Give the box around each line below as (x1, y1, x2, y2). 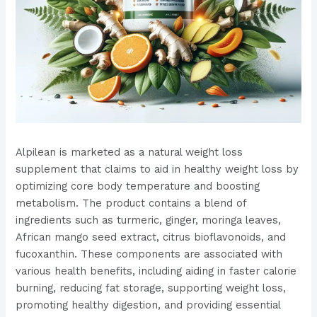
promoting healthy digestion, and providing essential (16, 299, 281, 312)
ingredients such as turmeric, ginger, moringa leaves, (16, 214, 282, 227)
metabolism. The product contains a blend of (16, 197, 247, 210)
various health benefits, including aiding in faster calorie (16, 265, 297, 278)
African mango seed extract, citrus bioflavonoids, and (16, 231, 287, 244)
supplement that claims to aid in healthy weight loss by (16, 163, 299, 176)
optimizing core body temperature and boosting (16, 180, 260, 193)
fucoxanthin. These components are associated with (16, 248, 283, 261)
